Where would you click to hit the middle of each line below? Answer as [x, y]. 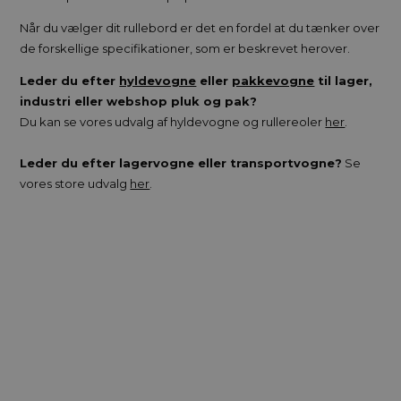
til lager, [344, 80]
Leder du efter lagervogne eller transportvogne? [181, 162]
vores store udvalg [75, 183]
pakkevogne [273, 80]
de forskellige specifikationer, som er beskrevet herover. [185, 48]
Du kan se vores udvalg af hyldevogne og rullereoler [173, 121]
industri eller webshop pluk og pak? [139, 101]
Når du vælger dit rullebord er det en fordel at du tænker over [200, 27]
